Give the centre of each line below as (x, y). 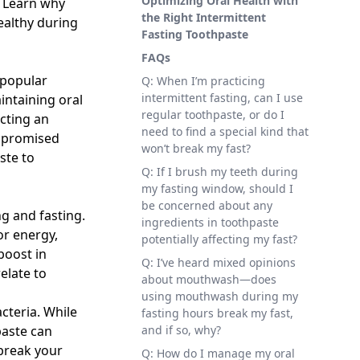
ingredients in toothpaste (210, 222)
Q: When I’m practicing (203, 81)
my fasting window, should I (217, 188)
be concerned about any (207, 205)
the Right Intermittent (204, 17)
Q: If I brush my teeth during (220, 172)
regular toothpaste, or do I (213, 115)
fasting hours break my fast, (217, 313)
